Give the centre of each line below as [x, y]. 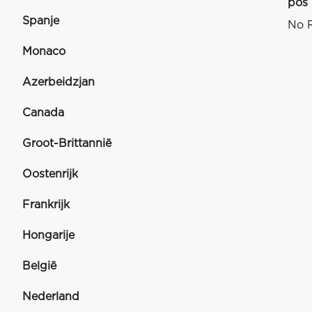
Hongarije [48, 235]
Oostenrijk [50, 174]
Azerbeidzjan [58, 82]
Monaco [44, 52]
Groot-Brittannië [67, 143]
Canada [43, 113]
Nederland [51, 297]
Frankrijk [46, 205]
